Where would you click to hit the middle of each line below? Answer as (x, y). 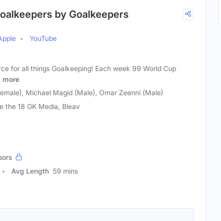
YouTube (43, 38)
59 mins (65, 171)
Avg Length (30, 171)
